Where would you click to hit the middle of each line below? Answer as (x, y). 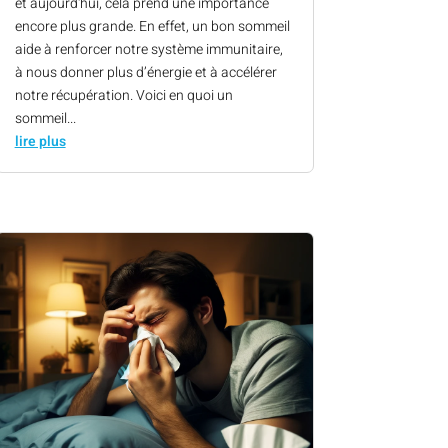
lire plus (40, 142)
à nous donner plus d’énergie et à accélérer (145, 73)
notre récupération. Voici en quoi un (123, 96)
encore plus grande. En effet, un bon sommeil (152, 27)
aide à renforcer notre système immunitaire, (148, 50)
